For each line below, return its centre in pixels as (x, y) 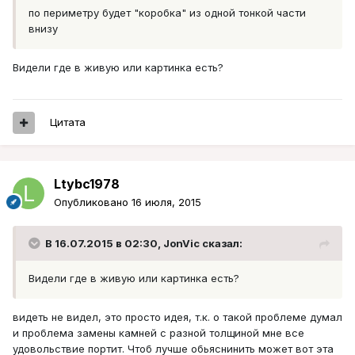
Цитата (68, 122)
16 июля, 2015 (166, 202)
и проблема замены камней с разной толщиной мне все (158, 333)
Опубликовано (93, 202)
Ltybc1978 (87, 184)
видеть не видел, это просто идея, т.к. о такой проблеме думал (177, 317)
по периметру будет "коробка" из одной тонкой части (167, 13)
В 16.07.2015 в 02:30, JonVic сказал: (144, 244)
